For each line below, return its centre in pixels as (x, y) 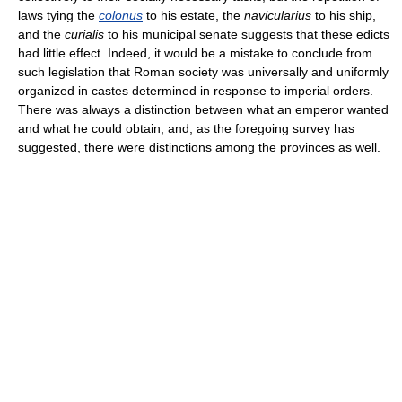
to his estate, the (193, 15)
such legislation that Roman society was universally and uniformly (203, 72)
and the (41, 34)
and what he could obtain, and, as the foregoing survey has (186, 128)
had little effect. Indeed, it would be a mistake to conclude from (195, 53)
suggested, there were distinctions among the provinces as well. (199, 147)
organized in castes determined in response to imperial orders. (196, 91)
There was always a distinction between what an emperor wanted (203, 109)
